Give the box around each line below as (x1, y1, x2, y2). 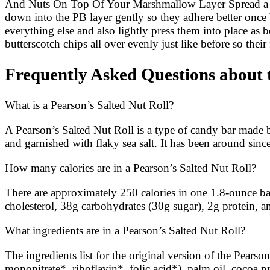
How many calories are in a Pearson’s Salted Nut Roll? (5, 161, 256, 174)
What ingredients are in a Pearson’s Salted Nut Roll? (5, 224, 245, 237)
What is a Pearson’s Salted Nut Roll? (5, 98, 174, 111)
